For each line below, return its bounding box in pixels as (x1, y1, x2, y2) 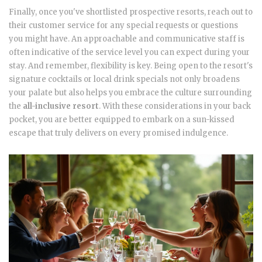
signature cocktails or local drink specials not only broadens (9, 74, 240, 85)
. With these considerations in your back (99, 101, 251, 112)
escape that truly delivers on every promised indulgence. (9, 128, 228, 139)
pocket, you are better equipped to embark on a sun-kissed (9, 115, 235, 125)
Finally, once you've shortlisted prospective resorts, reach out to (9, 7, 253, 18)
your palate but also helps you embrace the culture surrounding (9, 88, 252, 98)
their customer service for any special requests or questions (9, 20, 238, 31)
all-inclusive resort (23, 101, 99, 112)
